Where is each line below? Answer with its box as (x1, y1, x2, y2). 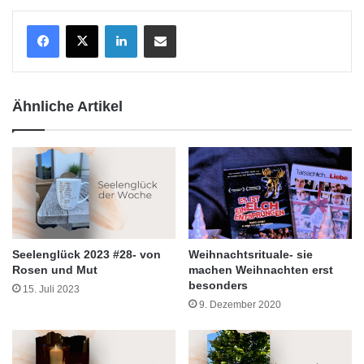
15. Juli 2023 (23, 284, 80, 296)
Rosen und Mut (12, 263, 97, 277)
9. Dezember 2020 (199, 299, 281, 311)
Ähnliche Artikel (12, 98, 123, 115)
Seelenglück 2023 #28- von (12, 248, 161, 262)
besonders (188, 279, 248, 292)
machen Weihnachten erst (188, 263, 333, 277)
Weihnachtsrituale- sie (188, 248, 313, 262)
